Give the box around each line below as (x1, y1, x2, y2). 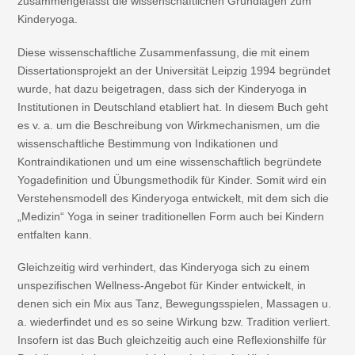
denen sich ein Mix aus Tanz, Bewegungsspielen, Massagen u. (17, 297, 332, 311)
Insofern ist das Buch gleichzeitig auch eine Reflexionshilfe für (17, 334, 327, 347)
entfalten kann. (17, 227, 93, 241)
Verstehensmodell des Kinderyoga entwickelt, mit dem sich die (17, 191, 330, 204)
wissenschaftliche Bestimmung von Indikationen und (17, 136, 279, 150)
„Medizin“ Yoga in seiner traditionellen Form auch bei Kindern (17, 209, 325, 223)
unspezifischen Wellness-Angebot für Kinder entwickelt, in (17, 279, 307, 292)
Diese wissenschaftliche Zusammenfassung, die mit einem (17, 45, 311, 59)
